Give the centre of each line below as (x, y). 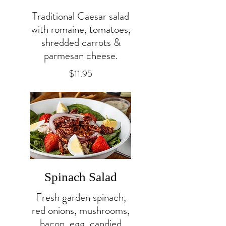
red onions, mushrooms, (81, 210)
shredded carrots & (81, 42)
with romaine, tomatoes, (81, 29)
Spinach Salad (81, 177)
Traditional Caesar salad (81, 16)
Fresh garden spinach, (81, 197)
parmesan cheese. (81, 55)
